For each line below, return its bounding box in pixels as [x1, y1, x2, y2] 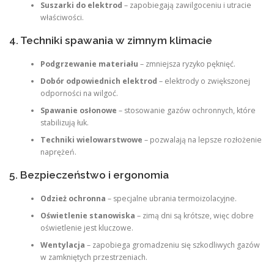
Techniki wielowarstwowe [40, 134, 143, 145]
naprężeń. [40, 146, 76, 157]
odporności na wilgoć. [40, 87, 118, 98]
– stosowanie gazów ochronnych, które [116, 105, 256, 116]
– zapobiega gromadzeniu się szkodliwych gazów [84, 239, 260, 250]
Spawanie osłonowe [40, 105, 117, 116]
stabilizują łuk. [40, 117, 89, 128]
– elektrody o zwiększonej [157, 75, 250, 86]
